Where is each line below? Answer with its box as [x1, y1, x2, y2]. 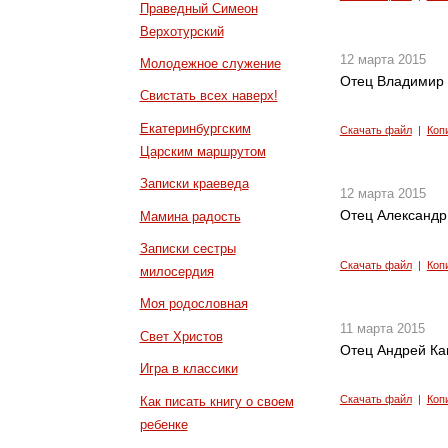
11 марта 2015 [339, 320, 425, 336]
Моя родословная [139, 296, 248, 312]
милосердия [139, 263, 214, 279]
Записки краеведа [139, 176, 249, 192]
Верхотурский [139, 23, 224, 39]
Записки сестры [139, 240, 236, 256]
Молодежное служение [139, 55, 281, 71]
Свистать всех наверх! [139, 88, 278, 104]
